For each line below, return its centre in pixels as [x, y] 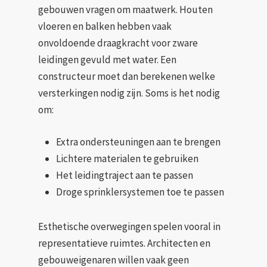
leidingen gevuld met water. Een [107, 60]
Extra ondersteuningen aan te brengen [138, 142]
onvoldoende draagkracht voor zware [118, 43]
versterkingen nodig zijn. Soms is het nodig [129, 93]
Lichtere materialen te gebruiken [127, 158]
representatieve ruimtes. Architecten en [124, 243]
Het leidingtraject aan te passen [125, 175]
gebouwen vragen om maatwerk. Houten [125, 10]
